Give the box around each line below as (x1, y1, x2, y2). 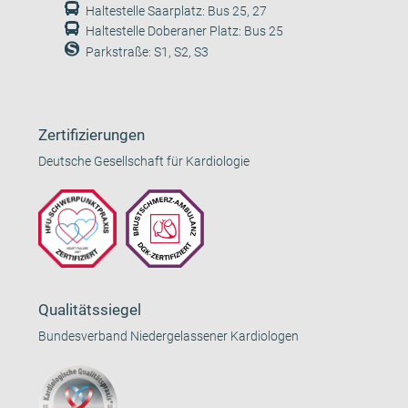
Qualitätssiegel (38, 301, 142, 320)
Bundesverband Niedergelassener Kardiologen (38, 329, 300, 345)
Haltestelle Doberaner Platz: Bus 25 (86, 24, 284, 40)
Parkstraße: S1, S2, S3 (86, 45, 209, 61)
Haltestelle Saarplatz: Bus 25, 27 (86, 4, 268, 20)
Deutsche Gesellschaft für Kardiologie (38, 154, 250, 170)
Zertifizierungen (38, 126, 146, 145)
